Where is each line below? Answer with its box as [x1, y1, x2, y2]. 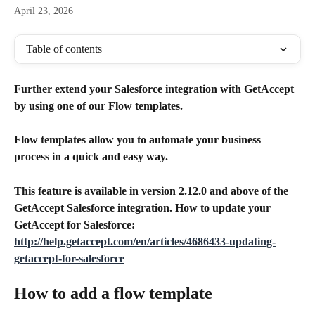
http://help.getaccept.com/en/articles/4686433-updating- [14, 235, 276, 247]
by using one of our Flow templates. [14, 100, 186, 112]
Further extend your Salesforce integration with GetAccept [14, 83, 297, 95]
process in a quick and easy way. [14, 150, 171, 163]
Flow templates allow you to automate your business [14, 134, 264, 146]
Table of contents [26, 43, 102, 55]
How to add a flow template [14, 284, 212, 303]
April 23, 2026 [14, 6, 73, 16]
